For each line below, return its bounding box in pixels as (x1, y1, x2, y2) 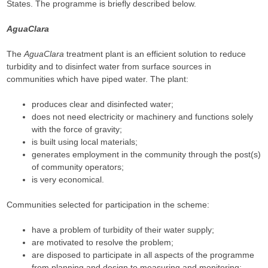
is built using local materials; (32, 137, 138, 147)
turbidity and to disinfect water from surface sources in (7, 62, 212, 71)
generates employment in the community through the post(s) (32, 150, 261, 159)
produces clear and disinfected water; (32, 99, 174, 109)
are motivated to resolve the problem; (32, 237, 174, 247)
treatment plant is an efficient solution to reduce (64, 49, 246, 59)
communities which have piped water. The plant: (7, 74, 189, 84)
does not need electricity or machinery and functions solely (32, 112, 254, 121)
